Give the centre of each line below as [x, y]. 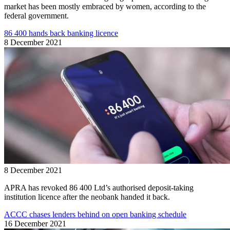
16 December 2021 [35, 223]
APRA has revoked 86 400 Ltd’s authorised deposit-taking [99, 187]
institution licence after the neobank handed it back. [87, 197]
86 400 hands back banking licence [61, 33]
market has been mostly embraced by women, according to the [105, 6]
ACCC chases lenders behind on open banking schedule [95, 214]
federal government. [36, 15]
